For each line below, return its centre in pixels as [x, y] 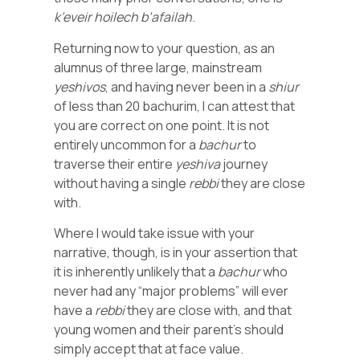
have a [75, 311]
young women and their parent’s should [169, 330]
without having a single [122, 183]
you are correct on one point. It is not [162, 125]
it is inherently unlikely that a [136, 272]
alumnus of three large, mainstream [158, 67]
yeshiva [198, 164]
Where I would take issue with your [155, 233]
